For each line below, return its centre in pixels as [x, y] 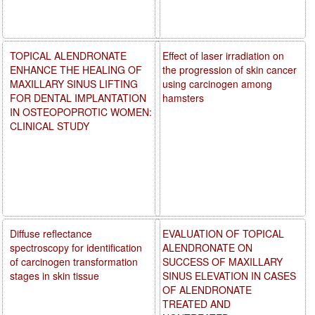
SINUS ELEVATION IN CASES [230, 275]
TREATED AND [197, 303]
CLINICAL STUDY [50, 126]
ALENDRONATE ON [208, 247]
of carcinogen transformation [74, 261]
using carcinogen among [218, 83]
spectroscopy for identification [76, 247]
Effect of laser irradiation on [224, 55]
